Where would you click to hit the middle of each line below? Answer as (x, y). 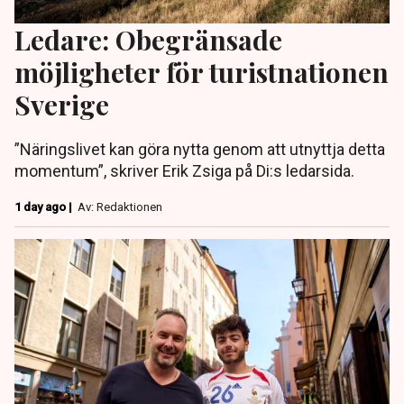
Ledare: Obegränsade (148, 40)
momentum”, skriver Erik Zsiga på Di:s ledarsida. (184, 171)
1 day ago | (45, 207)
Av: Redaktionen (120, 207)
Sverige (62, 105)
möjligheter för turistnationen (202, 72)
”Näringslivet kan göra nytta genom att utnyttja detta (200, 150)
